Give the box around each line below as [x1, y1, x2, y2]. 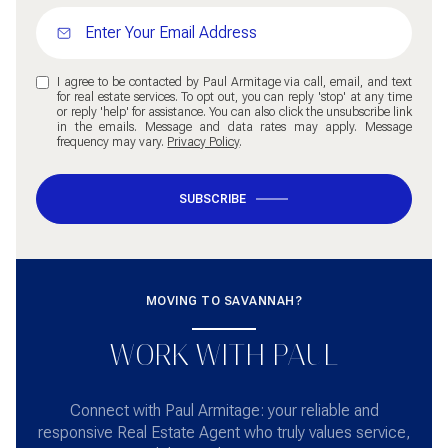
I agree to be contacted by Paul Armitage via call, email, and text [57, 75, 412, 90]
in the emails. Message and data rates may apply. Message [57, 120, 412, 135]
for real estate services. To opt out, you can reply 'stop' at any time [57, 90, 412, 105]
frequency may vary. [57, 135, 168, 150]
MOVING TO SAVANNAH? [145, 294, 303, 309]
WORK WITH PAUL [109, 339, 339, 373]
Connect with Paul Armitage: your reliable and [69, 400, 379, 420]
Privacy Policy [167, 135, 240, 150]
